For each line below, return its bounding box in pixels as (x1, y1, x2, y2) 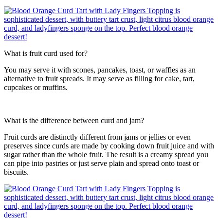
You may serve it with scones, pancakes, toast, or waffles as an (4, 66, 196, 74)
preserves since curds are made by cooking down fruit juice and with (4, 142, 214, 150)
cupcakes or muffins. (4, 83, 68, 92)
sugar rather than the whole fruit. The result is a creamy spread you (4, 150, 208, 159)
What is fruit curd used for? (4, 49, 88, 58)
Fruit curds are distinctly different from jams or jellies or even (4, 133, 191, 142)
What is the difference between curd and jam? (4, 116, 144, 125)
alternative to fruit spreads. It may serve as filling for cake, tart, (4, 74, 195, 83)
